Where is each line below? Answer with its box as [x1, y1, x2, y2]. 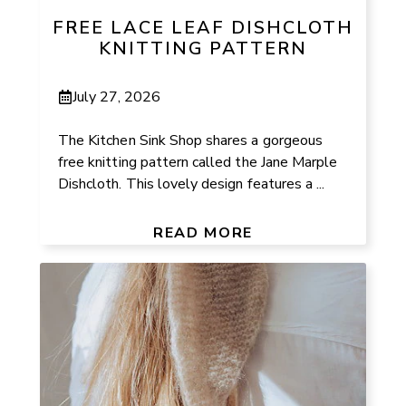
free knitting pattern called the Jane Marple [58, 151, 338, 172]
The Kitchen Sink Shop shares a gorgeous [58, 130, 323, 150]
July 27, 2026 [72, 86, 161, 107]
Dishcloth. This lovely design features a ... [58, 173, 325, 194]
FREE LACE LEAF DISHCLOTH [53, 15, 353, 41]
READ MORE [153, 222, 253, 243]
